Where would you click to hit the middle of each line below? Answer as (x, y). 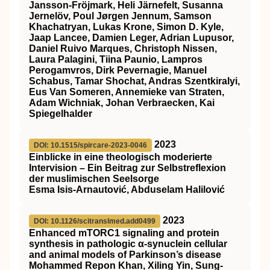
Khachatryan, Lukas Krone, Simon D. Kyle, (126, 27)
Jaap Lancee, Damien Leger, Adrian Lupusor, (131, 38)
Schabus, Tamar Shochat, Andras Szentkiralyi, (134, 81)
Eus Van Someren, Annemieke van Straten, (127, 92)
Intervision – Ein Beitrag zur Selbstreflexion (127, 168)
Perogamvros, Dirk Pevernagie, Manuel (118, 70)
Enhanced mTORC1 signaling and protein (124, 233)
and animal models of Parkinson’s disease (125, 255)
